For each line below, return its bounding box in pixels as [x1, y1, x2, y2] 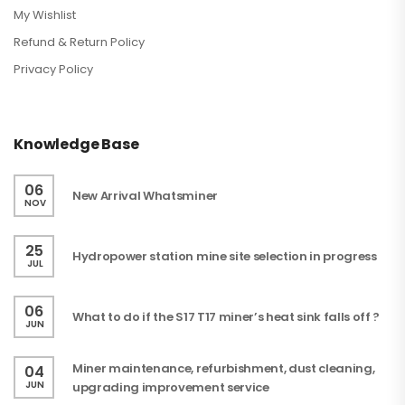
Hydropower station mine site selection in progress [72, 248, 377, 266]
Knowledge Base [14, 134, 139, 155]
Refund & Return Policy [14, 33, 145, 52]
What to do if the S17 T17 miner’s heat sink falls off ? [72, 308, 381, 326]
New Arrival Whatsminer [72, 187, 218, 205]
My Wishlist [14, 6, 76, 24]
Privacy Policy [14, 61, 93, 79]
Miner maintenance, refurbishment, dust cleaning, [72, 359, 375, 377]
